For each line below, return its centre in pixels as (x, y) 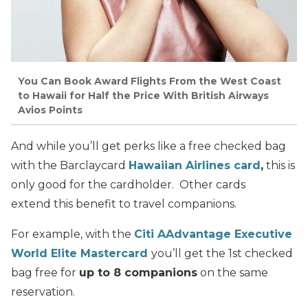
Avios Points (50, 110)
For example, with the (73, 234)
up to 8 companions (138, 272)
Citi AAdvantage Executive (213, 234)
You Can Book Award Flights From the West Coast (150, 81)
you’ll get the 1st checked (222, 253)
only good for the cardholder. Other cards (128, 184)
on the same (233, 272)
